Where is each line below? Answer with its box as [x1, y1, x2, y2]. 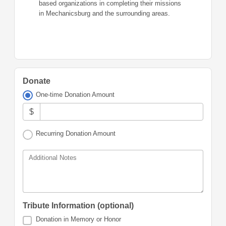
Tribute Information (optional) [23, 201, 134, 210]
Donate [23, 76, 50, 85]
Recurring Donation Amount [36, 130, 116, 138]
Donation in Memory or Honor [36, 215, 122, 223]
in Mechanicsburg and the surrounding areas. [39, 9, 170, 17]
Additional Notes [29, 154, 77, 162]
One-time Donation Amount [36, 90, 115, 98]
